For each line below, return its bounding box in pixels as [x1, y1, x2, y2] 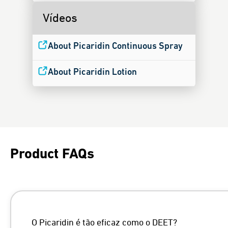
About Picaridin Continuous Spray [48, 41, 183, 51]
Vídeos [43, 12, 77, 24]
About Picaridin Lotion [48, 67, 137, 77]
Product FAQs [10, 147, 94, 162]
